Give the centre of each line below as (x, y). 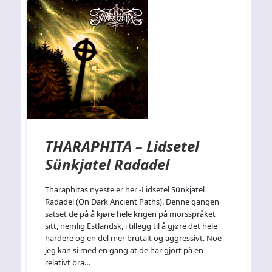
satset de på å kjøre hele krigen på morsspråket (131, 214)
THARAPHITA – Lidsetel (122, 146)
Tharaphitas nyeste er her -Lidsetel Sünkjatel (125, 190)
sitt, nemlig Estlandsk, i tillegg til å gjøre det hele (131, 226)
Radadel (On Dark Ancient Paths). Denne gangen (132, 202)
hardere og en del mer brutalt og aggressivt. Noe (134, 238)
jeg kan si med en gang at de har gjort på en (124, 250)
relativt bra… (68, 263)
